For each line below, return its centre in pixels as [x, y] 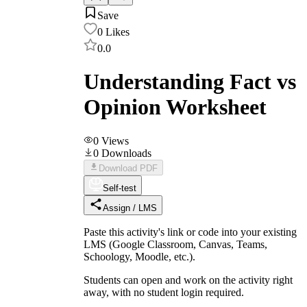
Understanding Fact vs [190, 82]
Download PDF [128, 168]
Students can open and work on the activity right [188, 280]
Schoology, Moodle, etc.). [139, 256]
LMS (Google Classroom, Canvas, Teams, [175, 244]
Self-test [120, 188]
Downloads [126, 153]
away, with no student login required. [164, 292]
